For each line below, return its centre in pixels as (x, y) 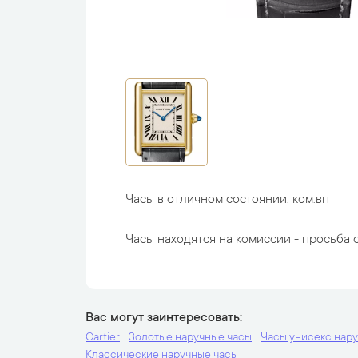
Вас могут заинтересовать (163, 318)
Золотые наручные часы (190, 338)
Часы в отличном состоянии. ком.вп (227, 200)
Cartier (103, 338)
